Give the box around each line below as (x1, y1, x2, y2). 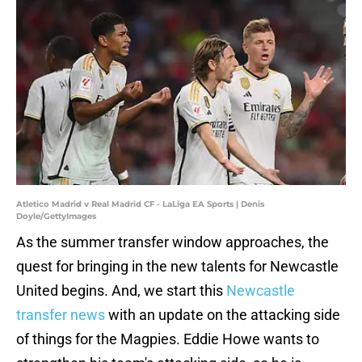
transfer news (16, 306, 105, 324)
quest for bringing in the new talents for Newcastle (16, 258, 339, 276)
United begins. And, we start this (16, 282, 226, 300)
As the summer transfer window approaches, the (16, 234, 329, 251)
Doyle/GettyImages (16, 211, 96, 222)
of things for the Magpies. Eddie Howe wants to (16, 330, 319, 348)
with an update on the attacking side (105, 306, 340, 324)
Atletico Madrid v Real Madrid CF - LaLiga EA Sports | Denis (16, 199, 264, 210)
